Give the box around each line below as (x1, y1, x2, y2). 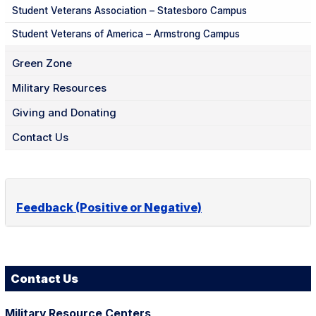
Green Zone (12, 56, 72, 70)
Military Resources (12, 80, 107, 95)
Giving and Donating (12, 105, 116, 119)
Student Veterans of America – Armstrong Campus (12, 28, 240, 39)
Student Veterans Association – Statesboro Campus (12, 4, 247, 16)
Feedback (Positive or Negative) (16, 200, 202, 214)
